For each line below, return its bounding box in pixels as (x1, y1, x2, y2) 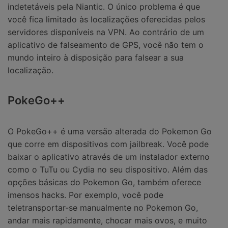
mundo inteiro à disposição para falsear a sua (8, 52, 184, 63)
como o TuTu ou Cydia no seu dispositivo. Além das (8, 164, 208, 175)
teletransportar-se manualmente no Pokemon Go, (8, 203, 198, 213)
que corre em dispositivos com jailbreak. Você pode (8, 139, 209, 150)
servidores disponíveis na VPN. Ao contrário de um (8, 27, 204, 38)
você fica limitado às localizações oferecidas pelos (8, 14, 205, 25)
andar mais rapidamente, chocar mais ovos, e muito (8, 215, 207, 226)
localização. (8, 65, 53, 76)
